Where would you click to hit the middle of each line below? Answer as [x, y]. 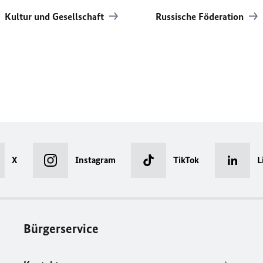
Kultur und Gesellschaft [56, 16]
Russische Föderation [201, 16]
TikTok [186, 160]
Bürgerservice [61, 229]
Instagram [95, 160]
